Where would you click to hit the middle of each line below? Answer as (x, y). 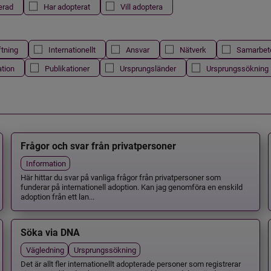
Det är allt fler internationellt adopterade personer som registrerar (130, 263)
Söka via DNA (50, 232)
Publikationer (67, 68)
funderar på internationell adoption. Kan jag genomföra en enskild (131, 187)
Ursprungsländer (148, 68)
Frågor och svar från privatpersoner (98, 146)
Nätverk (193, 50)
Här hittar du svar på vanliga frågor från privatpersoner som (120, 177)
